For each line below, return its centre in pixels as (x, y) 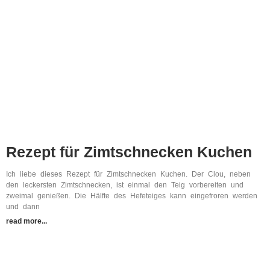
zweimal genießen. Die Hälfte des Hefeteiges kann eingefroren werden (132, 196)
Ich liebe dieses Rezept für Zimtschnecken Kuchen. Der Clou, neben (128, 174)
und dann (23, 207)
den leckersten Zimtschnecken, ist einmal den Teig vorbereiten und (125, 185)
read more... (27, 221)
